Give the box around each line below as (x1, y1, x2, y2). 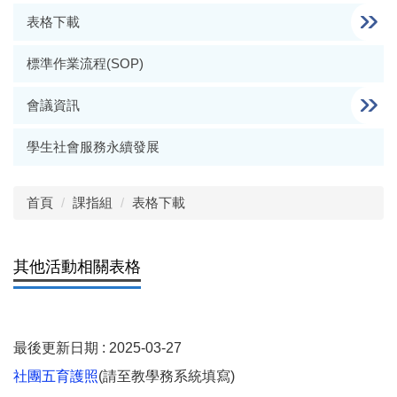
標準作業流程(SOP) (27, 56, 144, 71)
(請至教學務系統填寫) (98, 369, 235, 384)
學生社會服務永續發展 (27, 139, 160, 154)
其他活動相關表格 (13, 258, 141, 276)
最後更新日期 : (13, 340, 109, 355)
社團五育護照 (13, 369, 98, 384)
